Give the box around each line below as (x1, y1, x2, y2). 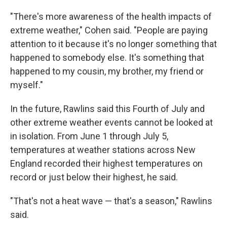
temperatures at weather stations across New (10, 144, 196, 155)
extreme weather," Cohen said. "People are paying (10, 25, 208, 35)
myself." (10, 80, 43, 90)
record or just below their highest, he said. (10, 172, 178, 182)
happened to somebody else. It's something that (10, 52, 204, 63)
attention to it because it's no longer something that (10, 39, 217, 49)
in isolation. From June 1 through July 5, (10, 131, 168, 141)
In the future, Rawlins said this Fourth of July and (10, 103, 205, 114)
